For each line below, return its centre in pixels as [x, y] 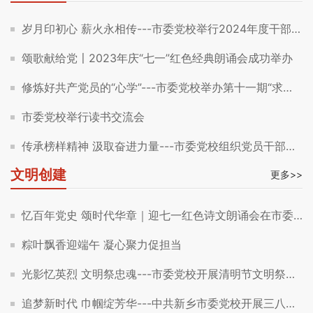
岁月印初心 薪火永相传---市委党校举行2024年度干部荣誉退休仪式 [156, 28]
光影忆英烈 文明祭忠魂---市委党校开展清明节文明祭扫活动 [154, 274]
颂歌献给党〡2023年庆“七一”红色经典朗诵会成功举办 [157, 58]
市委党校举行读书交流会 [83, 116]
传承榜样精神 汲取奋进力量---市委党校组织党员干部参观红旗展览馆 [154, 146]
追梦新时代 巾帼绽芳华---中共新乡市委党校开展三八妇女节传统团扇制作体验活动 [154, 303]
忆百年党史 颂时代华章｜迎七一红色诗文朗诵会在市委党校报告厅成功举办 [158, 215]
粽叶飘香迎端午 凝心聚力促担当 [102, 244]
